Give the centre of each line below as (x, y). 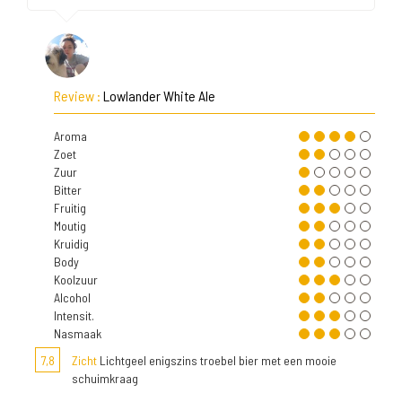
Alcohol (72, 297)
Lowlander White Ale (159, 96)
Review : (79, 96)
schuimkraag (105, 378)
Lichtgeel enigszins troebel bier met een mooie (217, 360)
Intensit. (74, 315)
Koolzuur (76, 280)
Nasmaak (78, 333)
